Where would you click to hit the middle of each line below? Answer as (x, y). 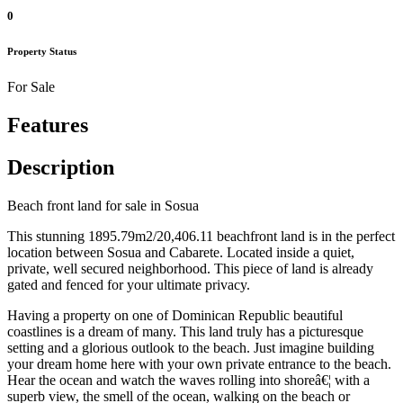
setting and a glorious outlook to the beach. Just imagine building (191, 348)
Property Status (42, 52)
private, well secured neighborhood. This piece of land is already (190, 269)
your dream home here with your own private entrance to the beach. (199, 364)
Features (48, 125)
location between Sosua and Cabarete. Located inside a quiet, (181, 253)
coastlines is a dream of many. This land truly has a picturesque (185, 332)
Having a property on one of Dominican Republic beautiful (175, 316)
